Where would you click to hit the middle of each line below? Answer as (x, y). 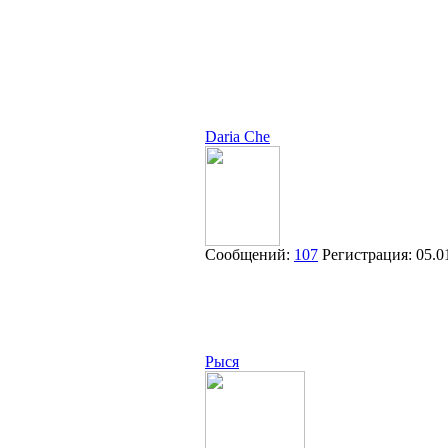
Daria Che (237, 136)
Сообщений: (249, 254)
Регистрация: (369, 254)
